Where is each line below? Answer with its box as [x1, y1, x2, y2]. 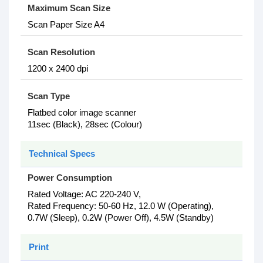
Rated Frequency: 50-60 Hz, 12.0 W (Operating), [28, 201, 214, 211]
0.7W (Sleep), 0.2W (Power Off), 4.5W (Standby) [28, 213, 214, 222]
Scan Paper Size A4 [28, 19, 104, 29]
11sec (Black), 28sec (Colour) [28, 119, 142, 129]
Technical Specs [29, 149, 95, 159]
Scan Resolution [28, 47, 95, 57]
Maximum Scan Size [28, 3, 110, 13]
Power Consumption [28, 173, 112, 183]
